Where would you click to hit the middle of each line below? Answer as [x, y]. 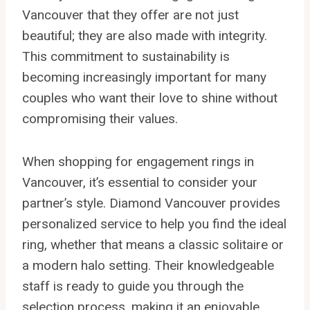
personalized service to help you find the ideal [154, 224]
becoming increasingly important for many [144, 77]
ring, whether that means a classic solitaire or [153, 244]
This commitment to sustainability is [126, 56]
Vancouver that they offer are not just [130, 15]
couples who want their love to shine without [150, 98]
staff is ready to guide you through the [133, 286]
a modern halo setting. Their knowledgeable [148, 265]
